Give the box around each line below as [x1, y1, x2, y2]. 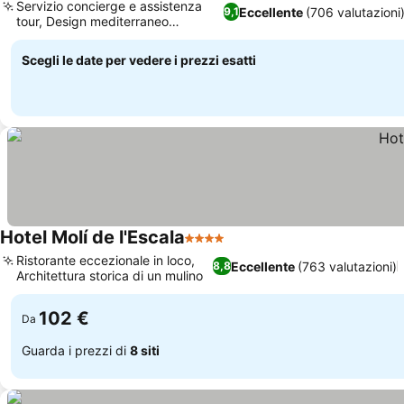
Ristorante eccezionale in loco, [16, 252, 195, 268]
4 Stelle [184, 238, 235, 256]
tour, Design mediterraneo [16, 14, 169, 29]
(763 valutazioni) [297, 258, 397, 274]
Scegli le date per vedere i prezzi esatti [22, 52, 256, 68]
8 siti [130, 342, 160, 358]
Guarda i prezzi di [22, 342, 130, 358]
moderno [16, 29, 69, 44]
